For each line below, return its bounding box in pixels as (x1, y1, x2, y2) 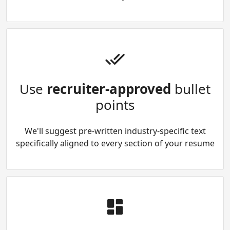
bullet (171, 80, 210, 99)
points (95, 95, 135, 114)
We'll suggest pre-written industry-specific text (24, 125, 206, 137)
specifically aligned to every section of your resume (15, 137, 215, 149)
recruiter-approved (47, 80, 171, 99)
